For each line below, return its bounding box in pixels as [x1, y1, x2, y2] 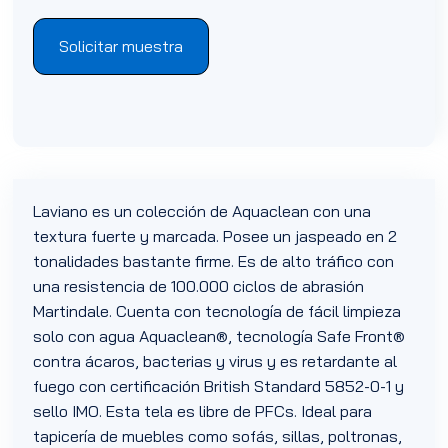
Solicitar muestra [59, 35, 184, 56]
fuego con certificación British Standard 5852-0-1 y [33, 376, 405, 397]
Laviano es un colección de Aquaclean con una [33, 201, 372, 222]
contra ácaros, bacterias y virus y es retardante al [33, 351, 398, 372]
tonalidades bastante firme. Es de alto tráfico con [33, 251, 395, 272]
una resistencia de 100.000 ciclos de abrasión [33, 276, 365, 297]
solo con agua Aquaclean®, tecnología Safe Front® [33, 326, 406, 347]
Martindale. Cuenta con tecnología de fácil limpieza [33, 301, 402, 322]
